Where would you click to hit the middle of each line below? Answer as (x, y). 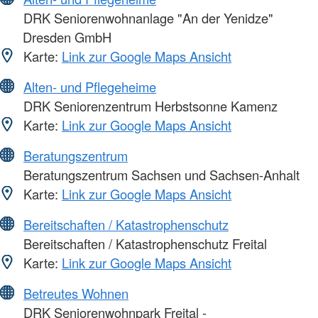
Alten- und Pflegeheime (90, 86)
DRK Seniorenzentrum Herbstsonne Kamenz (149, 105)
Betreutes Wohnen (76, 293)
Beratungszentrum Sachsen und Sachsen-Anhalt (160, 174)
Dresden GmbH (67, 37)
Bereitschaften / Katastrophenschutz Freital (143, 243)
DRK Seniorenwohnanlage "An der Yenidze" (147, 17)
